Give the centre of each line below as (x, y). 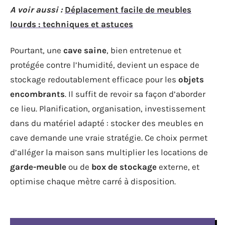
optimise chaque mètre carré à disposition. (93, 181)
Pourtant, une (37, 50)
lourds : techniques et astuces (72, 24)
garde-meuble (38, 166)
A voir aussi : (36, 10)
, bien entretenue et (144, 50)
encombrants (37, 94)
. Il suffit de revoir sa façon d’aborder (135, 94)
